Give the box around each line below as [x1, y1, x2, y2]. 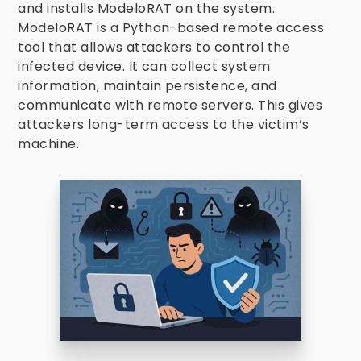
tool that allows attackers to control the [18, 38, 291, 56]
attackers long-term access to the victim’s [18, 115, 309, 134]
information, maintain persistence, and [18, 77, 277, 95]
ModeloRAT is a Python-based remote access [18, 19, 325, 37]
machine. [18, 135, 80, 153]
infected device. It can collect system [18, 57, 271, 76]
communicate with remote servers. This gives [18, 96, 323, 114]
